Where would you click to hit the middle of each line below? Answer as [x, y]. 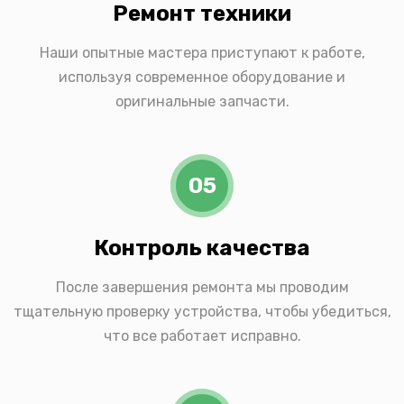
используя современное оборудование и [202, 78]
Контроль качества [202, 248]
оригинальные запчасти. [202, 102]
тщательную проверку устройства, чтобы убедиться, [202, 312]
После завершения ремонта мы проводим [202, 288]
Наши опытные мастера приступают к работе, [202, 53]
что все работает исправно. [202, 336]
